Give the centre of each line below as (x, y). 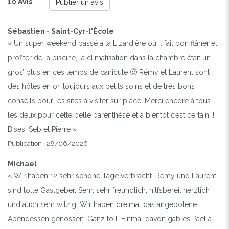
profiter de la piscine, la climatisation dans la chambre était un (109, 58)
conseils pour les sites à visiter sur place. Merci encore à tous (109, 100)
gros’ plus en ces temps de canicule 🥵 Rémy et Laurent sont (109, 72)
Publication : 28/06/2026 (48, 143)
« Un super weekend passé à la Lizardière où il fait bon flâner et (112, 43)
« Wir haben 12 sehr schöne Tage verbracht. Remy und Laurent (112, 176)
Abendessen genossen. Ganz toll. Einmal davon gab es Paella (110, 219)
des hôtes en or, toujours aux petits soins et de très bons (101, 86)
